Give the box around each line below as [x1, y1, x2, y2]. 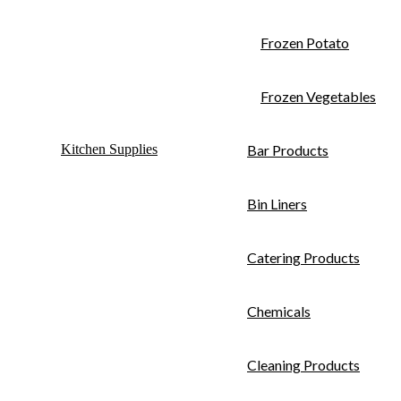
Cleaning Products [247, 355, 360, 373]
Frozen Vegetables [260, 87, 376, 105]
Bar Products [247, 141, 328, 158]
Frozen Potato [260, 33, 349, 51]
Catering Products [247, 248, 360, 266]
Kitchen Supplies [61, 141, 158, 157]
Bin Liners [247, 194, 307, 212]
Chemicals [247, 302, 311, 320]
